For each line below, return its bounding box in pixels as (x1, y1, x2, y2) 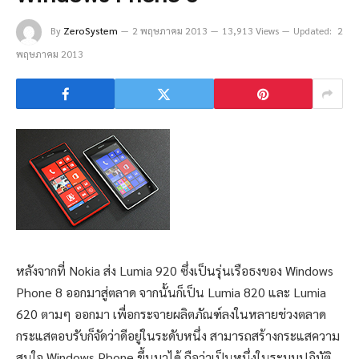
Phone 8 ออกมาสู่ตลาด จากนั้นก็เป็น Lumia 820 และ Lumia (16, 284, 326, 301)
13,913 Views (222, 24, 279, 38)
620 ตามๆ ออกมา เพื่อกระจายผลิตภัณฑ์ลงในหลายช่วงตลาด (16, 305, 326, 323)
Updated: (293, 24, 332, 38)
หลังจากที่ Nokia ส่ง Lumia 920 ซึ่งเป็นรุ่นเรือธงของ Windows (16, 262, 333, 280)
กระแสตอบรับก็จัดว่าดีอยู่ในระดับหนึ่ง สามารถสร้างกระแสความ (16, 327, 340, 345)
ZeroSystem (63, 24, 118, 38)
